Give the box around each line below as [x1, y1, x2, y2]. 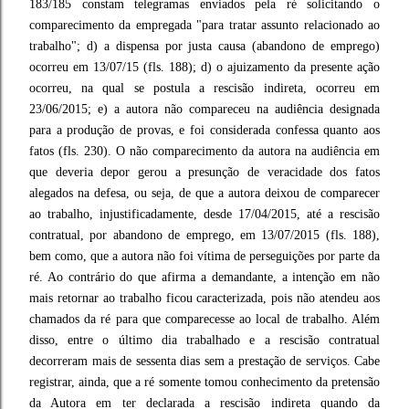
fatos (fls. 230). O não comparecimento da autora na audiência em [29, 144, 380, 158]
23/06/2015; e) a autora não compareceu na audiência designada [29, 102, 380, 116]
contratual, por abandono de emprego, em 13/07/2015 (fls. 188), [29, 228, 380, 242]
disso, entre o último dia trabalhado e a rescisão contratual [29, 333, 380, 347]
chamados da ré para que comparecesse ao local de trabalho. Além [29, 312, 380, 326]
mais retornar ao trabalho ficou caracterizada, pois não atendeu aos [29, 291, 380, 305]
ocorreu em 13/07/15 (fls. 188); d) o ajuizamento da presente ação [29, 60, 380, 74]
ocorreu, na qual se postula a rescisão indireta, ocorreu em [29, 81, 380, 95]
